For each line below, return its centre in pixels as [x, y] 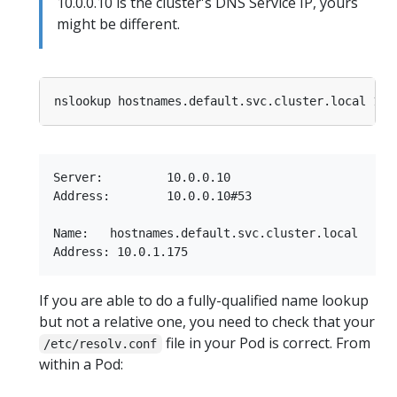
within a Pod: [81, 365]
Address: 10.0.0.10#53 [152, 196]
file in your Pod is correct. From [266, 343]
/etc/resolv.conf [101, 344]
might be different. [118, 24]
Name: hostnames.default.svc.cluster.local [206, 234]
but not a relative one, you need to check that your [207, 322]
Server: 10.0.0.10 [142, 178]
